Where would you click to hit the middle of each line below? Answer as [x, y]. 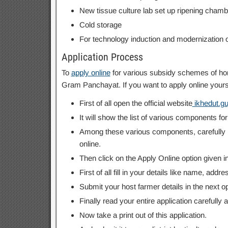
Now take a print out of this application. [143, 215]
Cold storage [100, 25]
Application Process [102, 57]
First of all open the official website [136, 103]
